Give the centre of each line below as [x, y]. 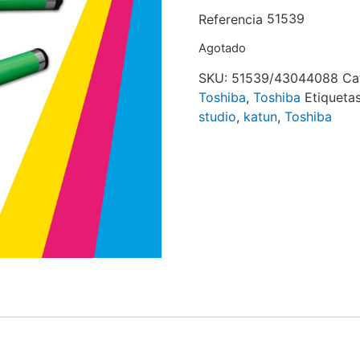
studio [217, 117]
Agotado [222, 49]
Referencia [230, 20]
